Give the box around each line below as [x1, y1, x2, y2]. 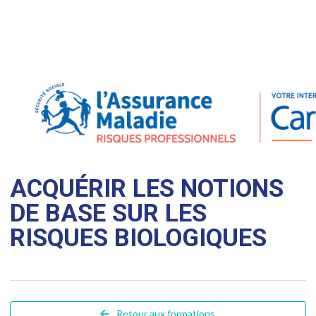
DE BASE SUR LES [10, 199, 207, 229]
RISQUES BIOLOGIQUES [10, 224, 267, 253]
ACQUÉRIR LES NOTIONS [10, 174, 284, 204]
